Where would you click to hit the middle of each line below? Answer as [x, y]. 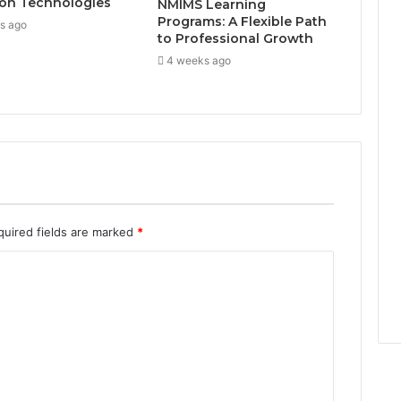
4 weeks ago [198, 60]
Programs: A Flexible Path [242, 21]
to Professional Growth [235, 38]
